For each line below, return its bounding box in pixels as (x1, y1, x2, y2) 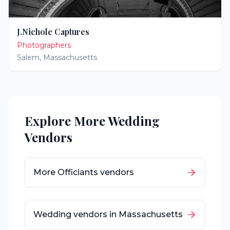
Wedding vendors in (33, 209, 119, 219)
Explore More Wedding (25, 112, 160, 129)
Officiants (57, 167, 98, 177)
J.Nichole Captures (17, 26, 89, 37)
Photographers (17, 41, 71, 50)
